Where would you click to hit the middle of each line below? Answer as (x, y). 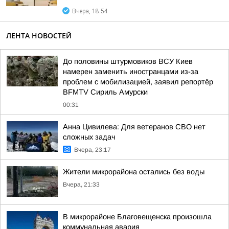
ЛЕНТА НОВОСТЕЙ (39, 36)
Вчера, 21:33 (81, 185)
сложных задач (89, 137)
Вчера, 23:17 (93, 150)
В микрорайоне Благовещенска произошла (137, 217)
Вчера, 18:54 (90, 11)
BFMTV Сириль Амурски (105, 92)
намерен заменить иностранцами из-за (131, 72)
